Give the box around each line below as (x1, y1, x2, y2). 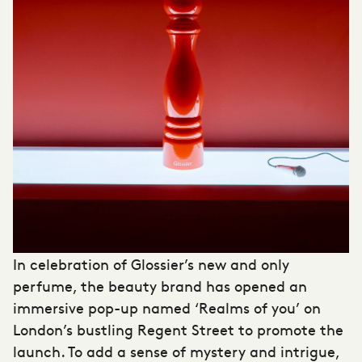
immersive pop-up (13, 297, 138, 318)
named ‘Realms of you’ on (138, 297, 321, 318)
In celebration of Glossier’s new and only (13, 253, 289, 274)
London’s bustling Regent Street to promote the (13, 318, 343, 339)
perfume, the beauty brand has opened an (13, 275, 307, 296)
